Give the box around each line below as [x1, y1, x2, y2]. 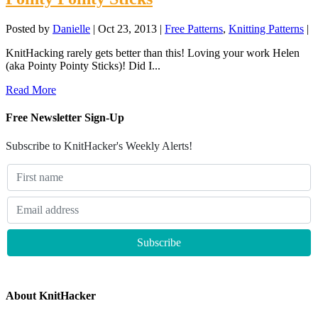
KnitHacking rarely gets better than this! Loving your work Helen [6, 47, 300, 60]
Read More [6, 84, 56, 97]
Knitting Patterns [229, 23, 304, 35]
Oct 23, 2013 [98, 23, 157, 35]
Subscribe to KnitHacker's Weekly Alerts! [6, 139, 192, 152]
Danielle [53, 23, 90, 35]
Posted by [6, 23, 53, 35]
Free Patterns [165, 23, 223, 35]
